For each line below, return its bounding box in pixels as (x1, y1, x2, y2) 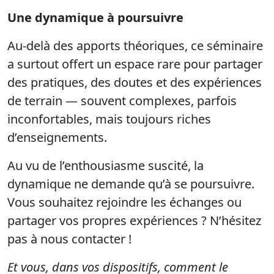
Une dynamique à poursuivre (7, 9, 183, 26)
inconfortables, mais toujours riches (7, 111, 211, 128)
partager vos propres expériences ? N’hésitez (7, 212, 261, 229)
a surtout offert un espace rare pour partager (7, 56, 262, 73)
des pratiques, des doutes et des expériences (7, 74, 262, 91)
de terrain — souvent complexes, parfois (7, 92, 237, 109)
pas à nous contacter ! (7, 231, 135, 248)
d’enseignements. (7, 129, 107, 146)
